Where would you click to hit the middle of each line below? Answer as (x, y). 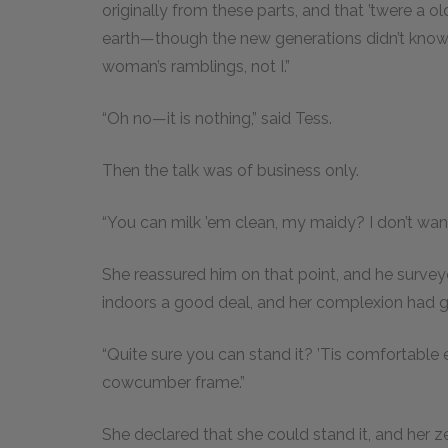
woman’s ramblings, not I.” (196, 66)
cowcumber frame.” (173, 382)
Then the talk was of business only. (230, 170)
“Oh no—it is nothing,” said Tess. (217, 118)
